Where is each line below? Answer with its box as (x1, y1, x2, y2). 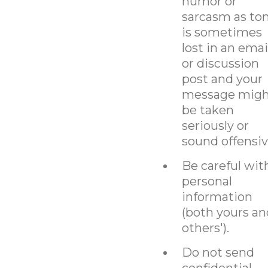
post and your (181, 71, 263, 86)
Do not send (181, 245, 254, 260)
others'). (181, 220, 229, 235)
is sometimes (181, 25, 262, 39)
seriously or (181, 118, 249, 133)
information (181, 189, 252, 204)
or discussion (181, 56, 259, 71)
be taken (181, 102, 234, 117)
